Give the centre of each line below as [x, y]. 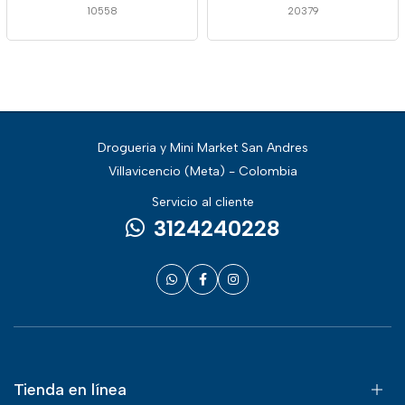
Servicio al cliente [202, 202]
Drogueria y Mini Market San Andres [202, 148]
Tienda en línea [70, 390]
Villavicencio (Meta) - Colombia [202, 171]
